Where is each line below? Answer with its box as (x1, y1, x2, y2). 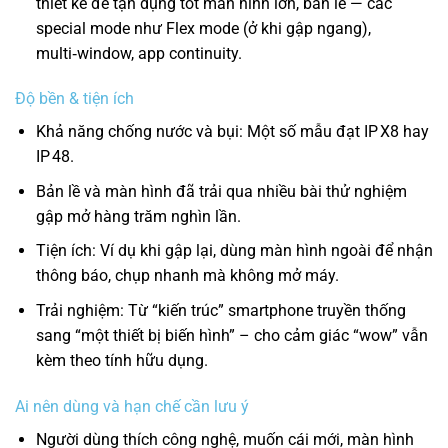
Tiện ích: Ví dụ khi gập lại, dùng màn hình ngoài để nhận (35, 241, 433, 261)
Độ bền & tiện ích (15, 89, 134, 109)
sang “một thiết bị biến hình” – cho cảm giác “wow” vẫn (35, 326, 428, 346)
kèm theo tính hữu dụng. (35, 351, 208, 371)
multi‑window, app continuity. (35, 43, 242, 63)
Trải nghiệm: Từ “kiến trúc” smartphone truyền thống (35, 301, 406, 321)
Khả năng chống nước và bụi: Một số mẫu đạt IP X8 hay (35, 122, 429, 142)
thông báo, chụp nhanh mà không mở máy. (35, 266, 339, 286)
